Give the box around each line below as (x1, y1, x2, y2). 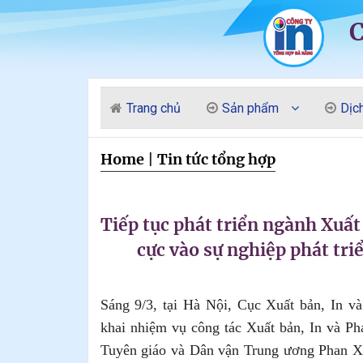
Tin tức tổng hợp (156, 150, 275, 169)
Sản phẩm (221, 100, 279, 116)
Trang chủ (126, 100, 181, 116)
